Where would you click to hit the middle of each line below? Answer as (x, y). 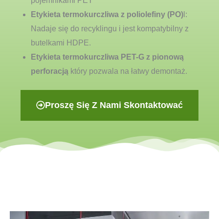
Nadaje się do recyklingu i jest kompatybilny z (110, 28)
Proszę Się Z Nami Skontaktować (114, 105)
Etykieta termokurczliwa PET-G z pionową (107, 57)
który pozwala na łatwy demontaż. (128, 71)
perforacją (50, 71)
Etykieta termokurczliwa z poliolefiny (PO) (107, 14)
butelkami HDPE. (61, 43)
